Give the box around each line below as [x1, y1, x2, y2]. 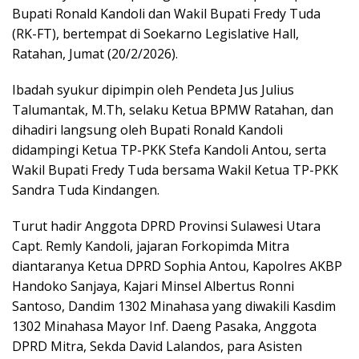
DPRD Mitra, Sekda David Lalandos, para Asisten [12, 337, 302, 355]
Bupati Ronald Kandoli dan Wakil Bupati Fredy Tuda [12, 5, 321, 22]
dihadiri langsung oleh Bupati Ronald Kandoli [12, 121, 283, 139]
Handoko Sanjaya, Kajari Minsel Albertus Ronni [12, 277, 294, 295]
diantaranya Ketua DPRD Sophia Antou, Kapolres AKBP [12, 257, 342, 275]
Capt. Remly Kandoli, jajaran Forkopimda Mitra [12, 237, 289, 255]
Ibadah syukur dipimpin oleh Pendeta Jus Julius [12, 81, 294, 99]
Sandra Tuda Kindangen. [12, 181, 159, 199]
